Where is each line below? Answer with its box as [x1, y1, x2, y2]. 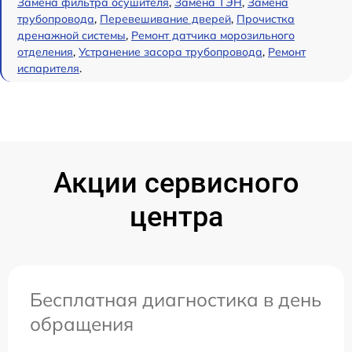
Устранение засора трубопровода [79, 45, 262, 60]
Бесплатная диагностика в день [30, 288, 321, 312]
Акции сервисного [53, 167, 299, 200]
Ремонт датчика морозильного [131, 28, 295, 43]
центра [129, 200, 223, 234]
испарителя [17, 61, 79, 76]
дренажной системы [17, 28, 126, 43]
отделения [17, 45, 73, 60]
